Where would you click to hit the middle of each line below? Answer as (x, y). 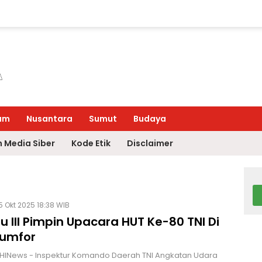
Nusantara (49, 119)
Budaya (150, 119)
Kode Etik (91, 143)
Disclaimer (150, 143)
